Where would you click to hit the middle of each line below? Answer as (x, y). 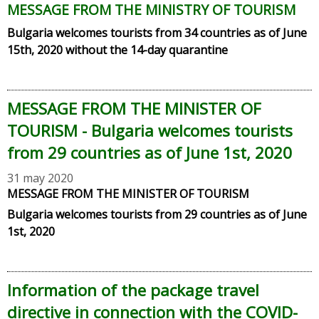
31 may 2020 (40, 178)
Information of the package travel (133, 290)
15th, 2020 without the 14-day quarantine (117, 49)
